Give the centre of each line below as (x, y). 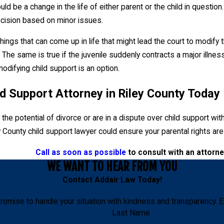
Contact (78, 180)
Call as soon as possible (80, 153)
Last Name (131, 213)
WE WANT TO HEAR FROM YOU (112, 167)
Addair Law (116, 180)
